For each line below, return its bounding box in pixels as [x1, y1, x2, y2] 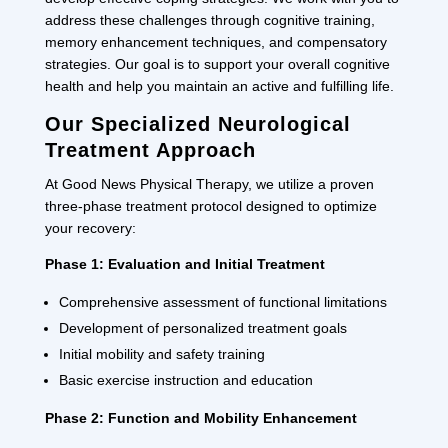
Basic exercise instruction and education [58, 371, 313, 388]
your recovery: [44, 219, 136, 236]
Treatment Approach [44, 138, 256, 161]
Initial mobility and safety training [58, 345, 265, 362]
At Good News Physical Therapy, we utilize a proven [44, 175, 374, 192]
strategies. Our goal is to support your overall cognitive [44, 55, 390, 72]
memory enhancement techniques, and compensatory [44, 33, 387, 50]
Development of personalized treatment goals [58, 319, 347, 336]
